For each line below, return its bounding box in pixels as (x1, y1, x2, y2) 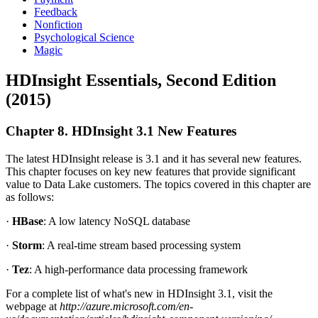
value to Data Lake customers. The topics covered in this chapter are (6, 177, 311, 190)
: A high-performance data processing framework (29, 263, 248, 275)
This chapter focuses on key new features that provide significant (6, 165, 295, 177)
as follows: (6, 190, 54, 203)
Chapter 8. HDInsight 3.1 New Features (6, 123, 236, 138)
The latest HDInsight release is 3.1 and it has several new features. (6, 152, 302, 165)
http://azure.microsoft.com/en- (60, 300, 193, 312)
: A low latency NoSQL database (43, 214, 190, 227)
